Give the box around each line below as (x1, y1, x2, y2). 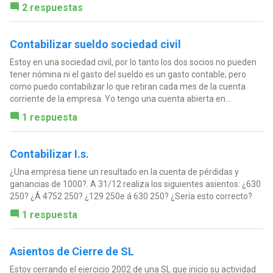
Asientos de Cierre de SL (9, 245, 134, 258)
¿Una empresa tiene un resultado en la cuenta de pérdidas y (9, 167, 239, 177)
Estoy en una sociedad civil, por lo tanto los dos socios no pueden (9, 57, 257, 68)
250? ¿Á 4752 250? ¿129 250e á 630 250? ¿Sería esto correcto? (9, 191, 252, 202)
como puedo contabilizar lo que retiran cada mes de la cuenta (9, 82, 246, 92)
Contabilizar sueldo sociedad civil (9, 38, 181, 51)
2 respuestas (21, 2, 83, 14)
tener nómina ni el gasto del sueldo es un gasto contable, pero (9, 69, 246, 80)
